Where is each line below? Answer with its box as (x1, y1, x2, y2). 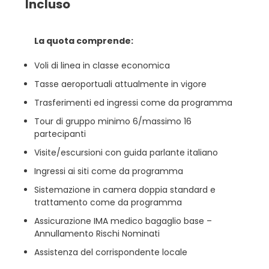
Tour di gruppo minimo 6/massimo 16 (34, 115, 192, 127)
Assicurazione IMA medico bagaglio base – (34, 215, 212, 227)
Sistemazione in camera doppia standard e (34, 184, 216, 196)
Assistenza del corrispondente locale (34, 246, 187, 258)
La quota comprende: (34, 35, 133, 47)
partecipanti (34, 128, 86, 140)
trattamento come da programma (34, 196, 182, 208)
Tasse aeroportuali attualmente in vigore (34, 78, 207, 90)
